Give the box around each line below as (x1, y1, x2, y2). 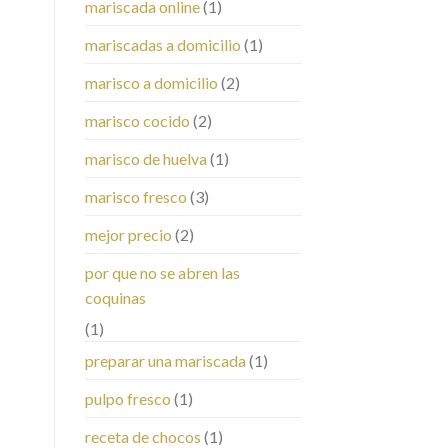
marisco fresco (84, 187, 187, 207)
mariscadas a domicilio (84, 35, 241, 55)
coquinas (84, 288, 146, 308)
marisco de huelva (84, 149, 207, 169)
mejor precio (84, 225, 172, 245)
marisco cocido (84, 111, 190, 131)
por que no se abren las (84, 263, 240, 283)
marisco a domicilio (84, 73, 218, 93)
